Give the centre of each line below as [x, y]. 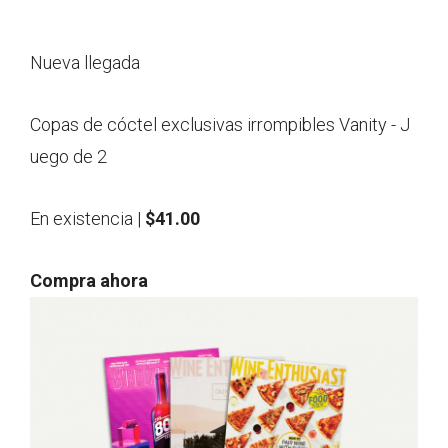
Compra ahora [89, 281]
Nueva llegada [85, 63]
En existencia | [87, 219]
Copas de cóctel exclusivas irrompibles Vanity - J [220, 125]
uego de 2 [68, 157]
